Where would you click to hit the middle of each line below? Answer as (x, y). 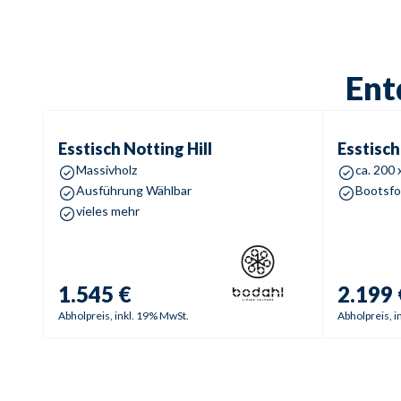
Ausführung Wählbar (134, 190)
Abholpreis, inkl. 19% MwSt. (124, 316)
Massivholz (107, 170)
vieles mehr (108, 211)
